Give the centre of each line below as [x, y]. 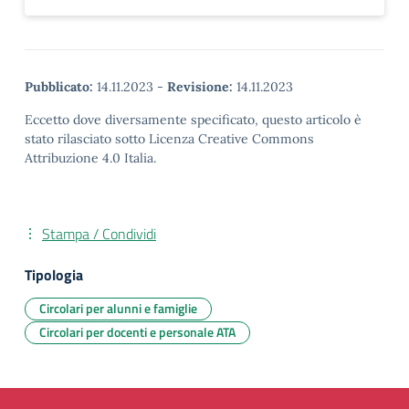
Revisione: [200, 87]
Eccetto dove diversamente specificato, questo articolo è [193, 120]
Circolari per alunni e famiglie [118, 308]
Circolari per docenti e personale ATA [137, 332]
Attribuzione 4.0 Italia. [90, 158]
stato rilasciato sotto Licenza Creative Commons [169, 139]
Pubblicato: [59, 87]
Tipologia [54, 275]
